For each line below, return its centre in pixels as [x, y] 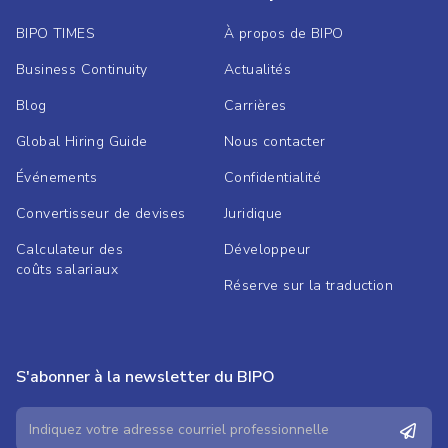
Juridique [253, 214]
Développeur [267, 250]
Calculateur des [69, 250]
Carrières [255, 106]
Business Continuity [82, 70]
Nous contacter [275, 142]
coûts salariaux [67, 270]
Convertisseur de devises [101, 214]
